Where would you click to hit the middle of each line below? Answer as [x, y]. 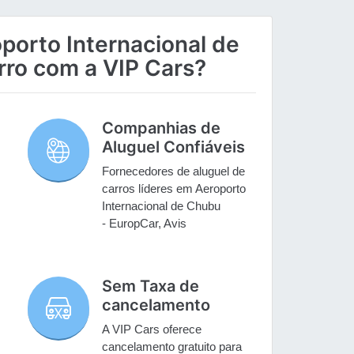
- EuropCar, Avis [145, 224]
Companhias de [162, 128]
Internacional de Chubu [162, 206]
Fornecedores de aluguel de [174, 171]
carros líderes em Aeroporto [174, 189]
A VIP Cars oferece [152, 330]
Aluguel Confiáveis [178, 147]
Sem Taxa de [151, 286]
